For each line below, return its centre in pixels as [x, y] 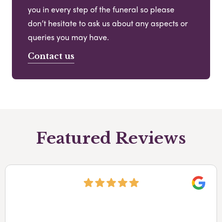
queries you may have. [68, 37]
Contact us [51, 56]
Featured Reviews [111, 138]
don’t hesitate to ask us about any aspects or [108, 23]
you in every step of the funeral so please [101, 9]
